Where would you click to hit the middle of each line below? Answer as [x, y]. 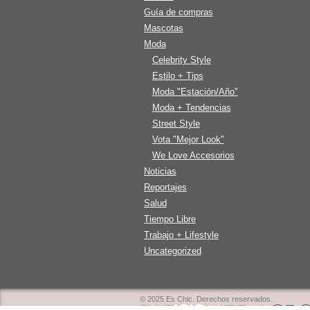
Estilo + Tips [177, 75]
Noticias [160, 171]
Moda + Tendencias [191, 107]
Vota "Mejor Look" [188, 139]
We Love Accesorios [193, 155]
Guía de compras [178, 12]
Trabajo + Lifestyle [181, 235]
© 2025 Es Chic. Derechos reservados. [206, 299]
